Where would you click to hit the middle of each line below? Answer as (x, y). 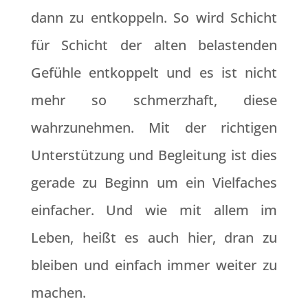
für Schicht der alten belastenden (154, 45)
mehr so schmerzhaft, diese (154, 100)
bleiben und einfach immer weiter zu (154, 265)
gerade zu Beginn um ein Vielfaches (154, 183)
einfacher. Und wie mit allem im (154, 210)
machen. (58, 293)
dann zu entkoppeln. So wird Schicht (154, 18)
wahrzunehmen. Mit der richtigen (154, 128)
